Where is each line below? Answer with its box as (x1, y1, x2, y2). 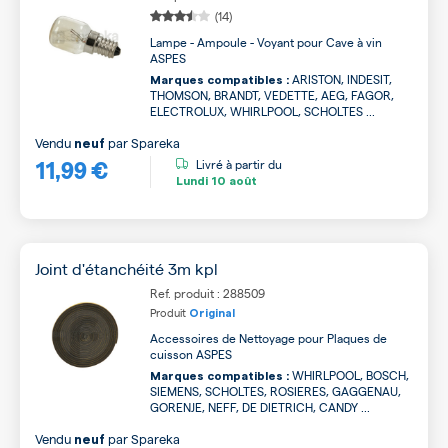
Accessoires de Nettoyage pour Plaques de (150, 330, 387, 346)
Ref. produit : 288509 (150, 285, 265, 301)
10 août (208, 174, 257, 187)
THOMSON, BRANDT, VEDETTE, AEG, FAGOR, (150, 87, 394, 103)
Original (189, 308, 235, 319)
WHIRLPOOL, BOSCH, (289, 367, 409, 383)
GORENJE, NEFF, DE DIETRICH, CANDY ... (150, 399, 370, 415)
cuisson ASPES (150, 346, 232, 362)
